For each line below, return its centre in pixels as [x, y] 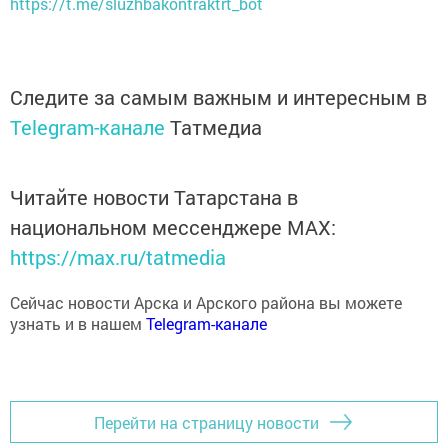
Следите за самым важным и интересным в [218, 97]
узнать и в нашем [78, 324]
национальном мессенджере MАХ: [173, 227]
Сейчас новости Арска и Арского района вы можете [206, 303]
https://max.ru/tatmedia [118, 257]
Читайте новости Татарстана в [154, 197]
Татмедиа [216, 127]
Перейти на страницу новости [206, 422]
